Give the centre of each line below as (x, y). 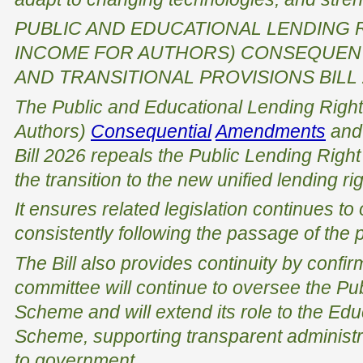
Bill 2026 (53, 155)
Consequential (151, 131)
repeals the (140, 155)
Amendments (271, 131)
